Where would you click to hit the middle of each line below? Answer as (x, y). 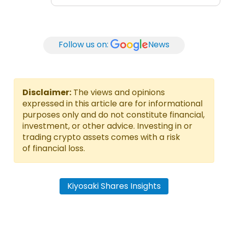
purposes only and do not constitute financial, (113, 115)
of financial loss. (54, 148)
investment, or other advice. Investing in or (107, 126)
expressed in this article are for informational (112, 103)
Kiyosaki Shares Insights (114, 186)
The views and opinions (118, 92)
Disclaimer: (47, 92)
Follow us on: (83, 45)
